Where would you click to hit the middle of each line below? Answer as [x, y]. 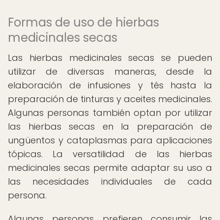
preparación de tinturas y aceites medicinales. [110, 99]
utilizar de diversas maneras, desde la [110, 71]
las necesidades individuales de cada [110, 181]
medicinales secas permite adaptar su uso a [110, 168]
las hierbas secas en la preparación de [110, 126]
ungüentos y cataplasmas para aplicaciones [110, 140]
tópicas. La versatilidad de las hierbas [110, 154]
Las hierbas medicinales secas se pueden [110, 58]
